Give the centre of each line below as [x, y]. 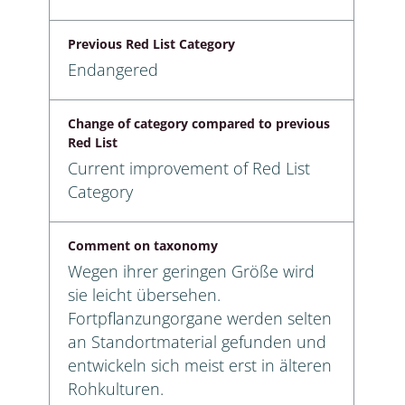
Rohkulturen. [116, 388]
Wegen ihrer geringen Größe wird [191, 271]
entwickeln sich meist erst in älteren [200, 365]
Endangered [113, 69]
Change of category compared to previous [199, 123]
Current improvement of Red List [189, 168]
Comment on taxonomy [143, 245]
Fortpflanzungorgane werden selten [200, 318]
